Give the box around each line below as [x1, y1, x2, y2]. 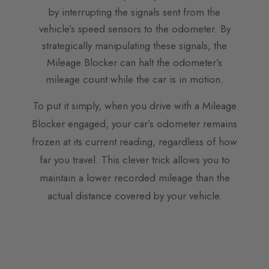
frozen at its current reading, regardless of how [32, 134, 237, 150]
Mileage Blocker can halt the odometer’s [47, 55, 222, 70]
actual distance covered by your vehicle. [47, 189, 222, 204]
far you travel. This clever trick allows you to [39, 153, 230, 168]
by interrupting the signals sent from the [49, 5, 220, 20]
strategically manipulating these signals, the [42, 38, 227, 53]
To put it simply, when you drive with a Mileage [32, 98, 237, 113]
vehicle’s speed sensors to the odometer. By [38, 22, 231, 37]
